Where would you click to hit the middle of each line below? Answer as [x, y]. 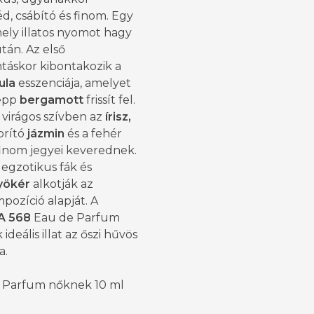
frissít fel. [109, 100]
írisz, [118, 117]
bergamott [52, 100]
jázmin [46, 134]
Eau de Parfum [75, 218]
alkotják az [62, 184]
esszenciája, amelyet [73, 83]
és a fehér [93, 134]
